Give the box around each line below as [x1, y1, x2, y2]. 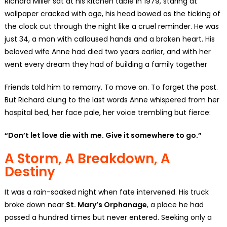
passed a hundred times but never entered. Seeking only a [4, 212, 212, 222]
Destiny [4, 162, 55, 181]
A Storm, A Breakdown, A [4, 149, 170, 168]
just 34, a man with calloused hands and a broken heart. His [4, 33, 215, 44]
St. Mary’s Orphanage [65, 199, 147, 210]
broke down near [4, 199, 66, 210]
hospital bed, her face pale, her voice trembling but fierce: [4, 107, 211, 118]
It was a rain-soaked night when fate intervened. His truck [4, 186, 209, 197]
